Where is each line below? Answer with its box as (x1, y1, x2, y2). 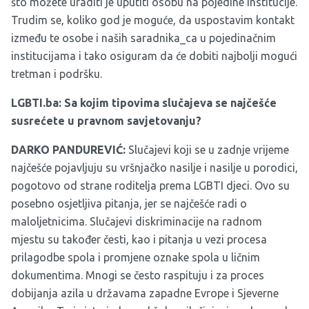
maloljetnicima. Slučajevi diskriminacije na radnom (11, 215, 262, 228)
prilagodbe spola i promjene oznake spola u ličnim (11, 251, 260, 264)
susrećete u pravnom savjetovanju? (11, 114, 201, 128)
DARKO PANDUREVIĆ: (11, 143, 126, 157)
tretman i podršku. (11, 68, 102, 81)
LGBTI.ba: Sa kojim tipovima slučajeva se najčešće (11, 97, 277, 110)
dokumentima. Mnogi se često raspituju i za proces (11, 269, 264, 282)
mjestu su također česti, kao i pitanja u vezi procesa (11, 233, 267, 246)
